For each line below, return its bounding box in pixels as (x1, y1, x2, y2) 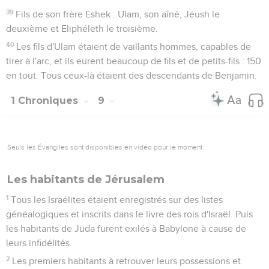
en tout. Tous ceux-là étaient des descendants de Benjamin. (6, 70, 257, 80)
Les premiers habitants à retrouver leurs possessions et (12, 256, 241, 266)
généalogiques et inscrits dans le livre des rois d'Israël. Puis (6, 209, 253, 219)
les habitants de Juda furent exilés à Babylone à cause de (6, 223, 246, 234)
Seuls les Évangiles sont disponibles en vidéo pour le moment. (7, 142, 204, 151)
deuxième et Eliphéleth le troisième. (6, 23, 158, 34)
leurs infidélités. (6, 238, 72, 248)
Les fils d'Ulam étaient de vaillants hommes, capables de (16, 41, 252, 52)
